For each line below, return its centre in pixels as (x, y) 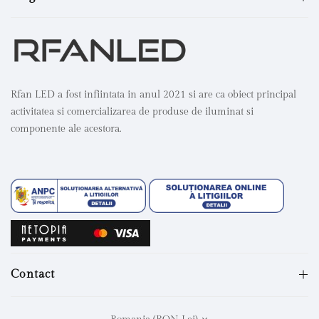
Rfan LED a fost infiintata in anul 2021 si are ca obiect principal (153, 95)
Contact (33, 274)
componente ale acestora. (66, 129)
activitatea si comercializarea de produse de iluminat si (132, 112)
